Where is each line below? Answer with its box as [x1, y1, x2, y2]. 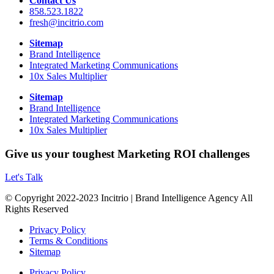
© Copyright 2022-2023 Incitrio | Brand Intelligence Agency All [5, 193, 253, 204]
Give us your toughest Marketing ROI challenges [5, 147, 250, 160]
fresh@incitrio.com [29, 17, 103, 28]
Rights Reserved [5, 204, 68, 215]
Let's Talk [5, 172, 43, 183]
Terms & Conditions [29, 235, 108, 246]
